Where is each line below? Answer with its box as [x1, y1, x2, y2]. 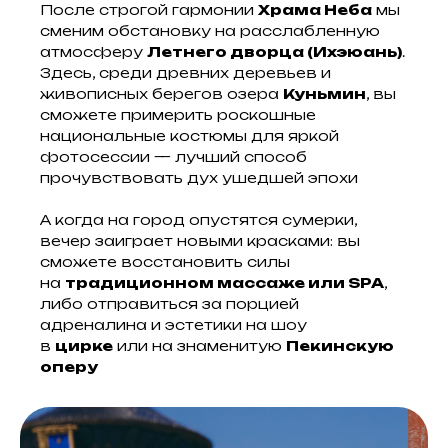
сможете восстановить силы [40, 253, 290, 270]
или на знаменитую [113, 337, 286, 354]
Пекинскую [286, 337, 394, 354]
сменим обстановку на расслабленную [40, 22, 380, 39]
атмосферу [40, 43, 147, 60]
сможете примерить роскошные [40, 106, 316, 123]
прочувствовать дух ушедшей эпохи [40, 169, 358, 186]
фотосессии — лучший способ [40, 148, 307, 165]
